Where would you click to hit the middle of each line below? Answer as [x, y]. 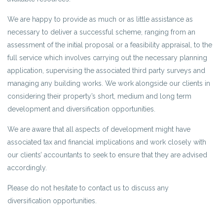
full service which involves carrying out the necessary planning [107, 58]
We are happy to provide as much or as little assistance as [100, 19]
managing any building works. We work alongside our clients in [109, 83]
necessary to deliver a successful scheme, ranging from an [101, 32]
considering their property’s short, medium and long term [99, 96]
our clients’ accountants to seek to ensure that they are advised [107, 155]
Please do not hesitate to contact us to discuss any [88, 188]
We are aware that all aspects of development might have [99, 129]
